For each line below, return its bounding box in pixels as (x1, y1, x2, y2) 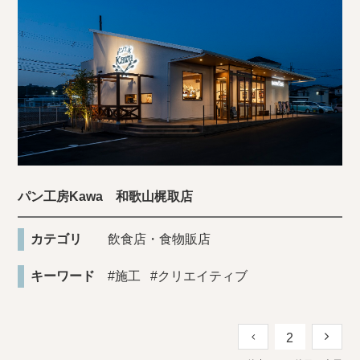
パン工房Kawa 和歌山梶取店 (18, 189, 194, 203)
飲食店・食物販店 (108, 231, 211, 246)
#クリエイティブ (150, 268, 248, 283)
